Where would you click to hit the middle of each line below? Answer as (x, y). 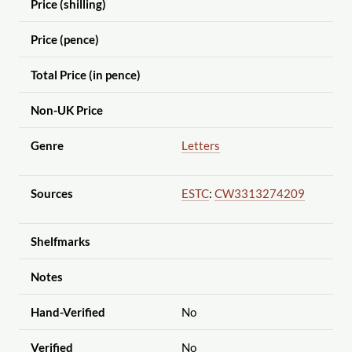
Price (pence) (64, 40)
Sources (51, 194)
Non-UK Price (66, 110)
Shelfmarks (60, 242)
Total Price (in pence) (85, 75)
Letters (200, 146)
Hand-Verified (68, 312)
